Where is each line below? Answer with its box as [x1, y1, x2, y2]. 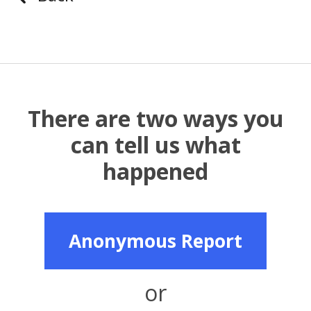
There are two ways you [27, 103, 284, 134]
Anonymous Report [69, 228, 242, 254]
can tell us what [70, 130, 241, 160]
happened [103, 156, 208, 187]
